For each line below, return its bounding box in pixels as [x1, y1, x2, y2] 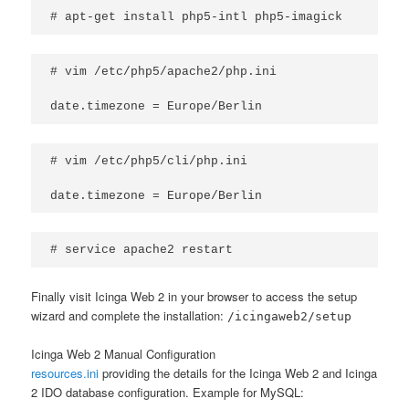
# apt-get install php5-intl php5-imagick [50, 10, 343, 25]
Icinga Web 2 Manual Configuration [31, 345, 216, 363]
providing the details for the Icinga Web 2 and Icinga [99, 364, 378, 383]
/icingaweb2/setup [227, 309, 352, 323]
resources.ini [31, 364, 100, 383]
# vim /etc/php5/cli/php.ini [50, 153, 248, 168]
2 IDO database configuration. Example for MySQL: [31, 383, 305, 402]
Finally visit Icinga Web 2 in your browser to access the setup [31, 288, 358, 305]
